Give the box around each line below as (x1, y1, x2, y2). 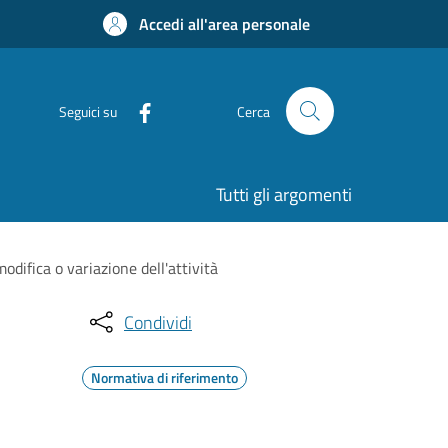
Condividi (124, 308, 192, 336)
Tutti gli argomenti (216, 181, 352, 208)
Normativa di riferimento (91, 367, 238, 388)
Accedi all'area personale (139, 12, 310, 36)
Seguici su (59, 100, 117, 122)
